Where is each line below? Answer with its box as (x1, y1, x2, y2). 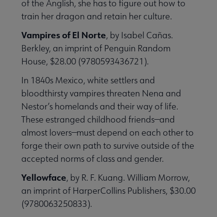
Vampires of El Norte (21, 29, 106, 41)
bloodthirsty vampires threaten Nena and (21, 87, 181, 99)
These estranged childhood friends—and (21, 113, 175, 125)
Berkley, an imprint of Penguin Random (21, 42, 170, 54)
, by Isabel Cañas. (106, 29, 173, 41)
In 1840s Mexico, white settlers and (21, 74, 155, 86)
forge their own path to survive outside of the (21, 139, 194, 151)
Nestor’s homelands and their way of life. (21, 100, 178, 112)
